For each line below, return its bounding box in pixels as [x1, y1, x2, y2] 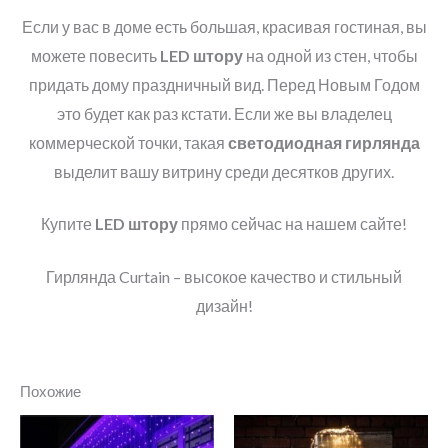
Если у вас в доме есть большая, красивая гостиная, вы [21, 17, 427, 37]
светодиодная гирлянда [227, 133, 420, 153]
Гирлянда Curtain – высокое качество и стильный [46, 266, 402, 286]
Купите [41, 214, 95, 234]
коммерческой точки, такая [28, 133, 228, 153]
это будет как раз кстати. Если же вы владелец [56, 104, 392, 124]
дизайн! [195, 295, 253, 315]
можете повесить [30, 46, 160, 66]
